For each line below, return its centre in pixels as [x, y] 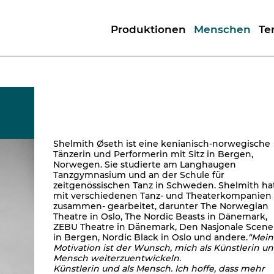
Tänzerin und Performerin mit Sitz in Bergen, [153, 154]
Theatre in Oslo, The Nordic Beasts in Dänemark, [160, 217]
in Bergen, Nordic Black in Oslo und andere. [150, 237]
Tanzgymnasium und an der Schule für [139, 175]
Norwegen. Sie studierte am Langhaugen [145, 165]
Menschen [222, 29]
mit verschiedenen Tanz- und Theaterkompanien [162, 196]
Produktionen [148, 29]
